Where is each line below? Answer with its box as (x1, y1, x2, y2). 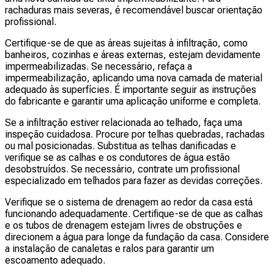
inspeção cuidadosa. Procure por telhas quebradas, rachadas (5, 128, 265, 140)
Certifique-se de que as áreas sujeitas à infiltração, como (5, 37, 248, 49)
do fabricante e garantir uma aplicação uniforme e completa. (5, 95, 261, 107)
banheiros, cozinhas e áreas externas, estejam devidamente (5, 48, 261, 61)
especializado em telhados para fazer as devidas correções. (5, 174, 262, 187)
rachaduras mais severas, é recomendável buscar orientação (5, 4, 262, 16)
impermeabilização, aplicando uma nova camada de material (5, 72, 262, 84)
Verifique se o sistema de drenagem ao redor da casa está (5, 196, 253, 208)
